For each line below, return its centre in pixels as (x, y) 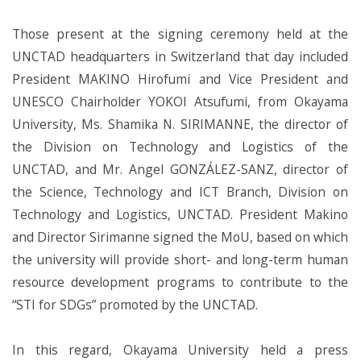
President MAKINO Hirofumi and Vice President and (180, 79)
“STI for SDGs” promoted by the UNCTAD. (135, 305)
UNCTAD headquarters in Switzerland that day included (180, 56)
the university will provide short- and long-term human (180, 259)
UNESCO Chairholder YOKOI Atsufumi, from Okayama (180, 102)
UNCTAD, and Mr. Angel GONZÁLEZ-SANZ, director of (180, 169)
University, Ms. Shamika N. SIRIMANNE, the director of (180, 124)
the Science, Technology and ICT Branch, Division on (180, 192)
